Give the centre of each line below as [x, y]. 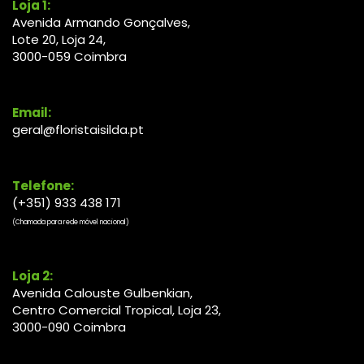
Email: [32, 113]
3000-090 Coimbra [69, 327]
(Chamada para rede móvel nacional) [71, 223]
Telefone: [43, 186]
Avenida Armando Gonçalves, [101, 23]
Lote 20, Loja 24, [59, 40]
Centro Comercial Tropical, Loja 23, [117, 310]
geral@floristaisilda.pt [78, 130]
